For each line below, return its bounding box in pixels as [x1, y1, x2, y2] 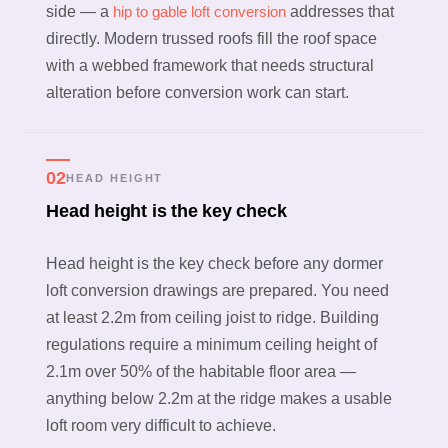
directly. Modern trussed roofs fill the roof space [46, 30, 378, 48]
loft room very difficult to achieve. [46, 417, 277, 435]
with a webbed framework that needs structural [46, 57, 375, 75]
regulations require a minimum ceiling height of [46, 336, 378, 354]
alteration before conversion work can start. [46, 84, 350, 102]
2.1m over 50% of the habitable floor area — [46, 363, 357, 381]
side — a [46, 3, 114, 21]
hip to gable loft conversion [113, 3, 287, 21]
